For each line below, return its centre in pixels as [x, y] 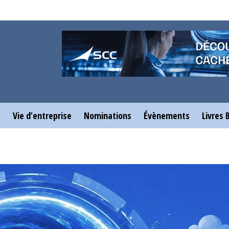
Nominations [108, 116]
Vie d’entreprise [42, 116]
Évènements [167, 116]
